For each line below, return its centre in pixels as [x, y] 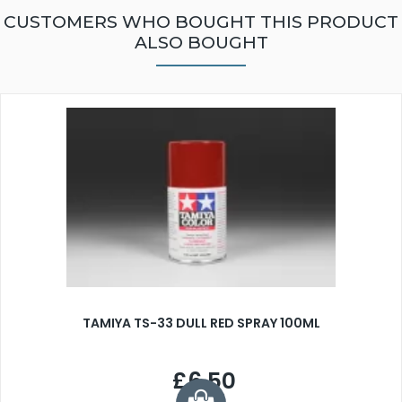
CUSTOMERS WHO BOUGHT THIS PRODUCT [201, 22]
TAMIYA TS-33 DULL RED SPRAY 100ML [201, 323]
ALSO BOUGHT [201, 43]
